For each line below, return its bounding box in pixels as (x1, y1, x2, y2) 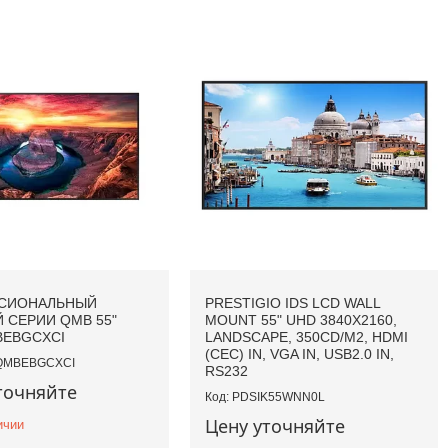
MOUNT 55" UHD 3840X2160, (205, 312, 398, 329)
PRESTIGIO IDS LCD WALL (205, 295, 381, 312)
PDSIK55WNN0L (232, 390, 326, 405)
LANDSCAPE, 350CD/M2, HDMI (205, 329, 409, 346)
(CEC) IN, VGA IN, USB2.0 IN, (205, 346, 395, 363)
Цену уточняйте (205, 414, 346, 439)
